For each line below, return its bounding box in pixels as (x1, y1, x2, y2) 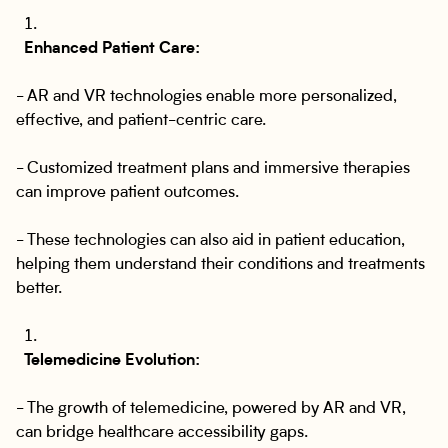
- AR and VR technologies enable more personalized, (16, 89, 397, 105)
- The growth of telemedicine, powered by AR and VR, (16, 401, 406, 417)
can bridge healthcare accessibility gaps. (16, 425, 308, 441)
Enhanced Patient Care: (24, 41, 200, 57)
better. (16, 281, 62, 297)
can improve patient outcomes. (16, 185, 239, 201)
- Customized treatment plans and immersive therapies (16, 161, 410, 177)
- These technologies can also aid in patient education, (16, 233, 405, 249)
